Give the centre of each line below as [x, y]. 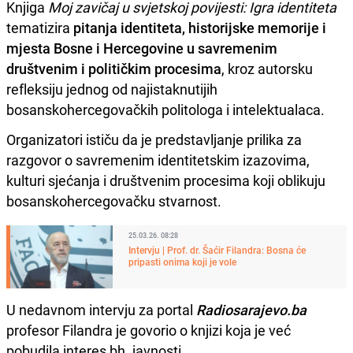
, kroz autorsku [267, 68]
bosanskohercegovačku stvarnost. [114, 201]
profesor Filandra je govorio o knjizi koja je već [149, 330]
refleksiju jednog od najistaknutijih [112, 89]
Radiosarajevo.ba [251, 309]
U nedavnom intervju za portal [101, 309]
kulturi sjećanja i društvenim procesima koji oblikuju [166, 180]
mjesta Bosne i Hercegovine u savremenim [142, 48]
